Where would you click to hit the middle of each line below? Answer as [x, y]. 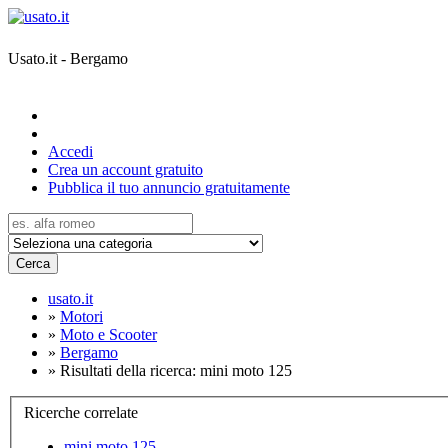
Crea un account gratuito [125, 169]
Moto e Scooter [108, 334]
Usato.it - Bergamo [68, 58]
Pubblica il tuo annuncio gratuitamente [169, 187]
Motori [81, 316]
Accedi [70, 151]
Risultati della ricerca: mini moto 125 [176, 370]
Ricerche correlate [81, 412]
